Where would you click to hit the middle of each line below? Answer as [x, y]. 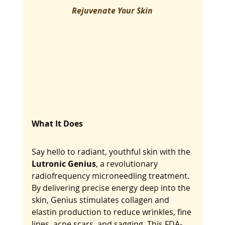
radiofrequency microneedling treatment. [111, 176]
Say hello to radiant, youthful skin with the [112, 152]
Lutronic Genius [64, 164]
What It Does [57, 124]
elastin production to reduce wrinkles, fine [112, 212]
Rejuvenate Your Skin [113, 11]
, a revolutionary [128, 164]
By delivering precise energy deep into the [112, 188]
